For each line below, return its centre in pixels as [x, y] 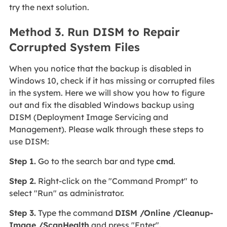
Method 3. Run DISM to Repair [94, 32]
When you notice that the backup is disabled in [100, 69]
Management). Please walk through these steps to [106, 129]
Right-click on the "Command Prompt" [111, 181]
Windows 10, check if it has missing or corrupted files [112, 81]
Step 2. [22, 181]
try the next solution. [50, 7]
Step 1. [22, 161]
